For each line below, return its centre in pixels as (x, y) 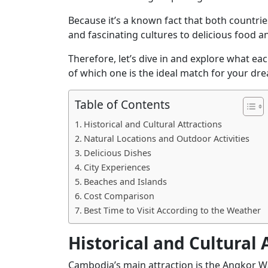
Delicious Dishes (117, 153)
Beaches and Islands (125, 181)
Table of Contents (122, 104)
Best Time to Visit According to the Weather (172, 210)
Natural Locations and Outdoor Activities (166, 138)
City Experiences (117, 167)
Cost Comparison (119, 196)
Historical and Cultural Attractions (153, 124)
